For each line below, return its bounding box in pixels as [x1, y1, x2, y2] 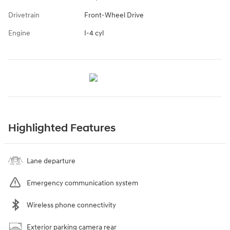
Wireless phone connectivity [27, 201, 116, 210]
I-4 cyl [84, 29, 104, 38]
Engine [8, 29, 30, 38]
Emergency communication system [27, 179, 138, 188]
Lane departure [27, 157, 75, 166]
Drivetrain [8, 11, 40, 20]
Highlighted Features [8, 122, 116, 136]
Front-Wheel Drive [84, 11, 144, 20]
